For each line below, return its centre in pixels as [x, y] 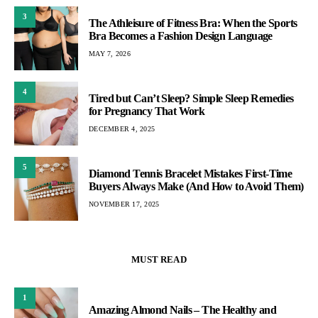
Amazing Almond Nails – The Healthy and [183, 309]
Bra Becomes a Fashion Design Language [181, 36]
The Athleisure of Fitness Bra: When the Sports [193, 23]
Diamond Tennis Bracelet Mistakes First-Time [191, 174]
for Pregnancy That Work [147, 111]
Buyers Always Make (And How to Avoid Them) [196, 187]
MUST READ [159, 259]
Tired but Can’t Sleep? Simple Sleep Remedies [191, 99]
